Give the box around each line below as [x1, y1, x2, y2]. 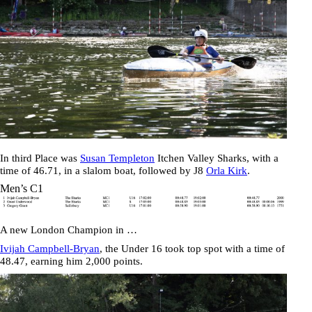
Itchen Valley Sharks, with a [155, 153, 279, 164]
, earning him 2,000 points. [25, 255, 143, 267]
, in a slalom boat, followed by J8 [58, 165, 206, 177]
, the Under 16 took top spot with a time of [100, 242, 285, 254]
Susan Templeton [80, 153, 155, 164]
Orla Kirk [206, 165, 247, 177]
